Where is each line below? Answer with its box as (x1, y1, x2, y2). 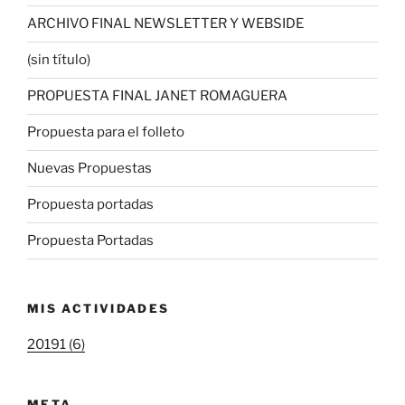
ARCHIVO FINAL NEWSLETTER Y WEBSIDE (27, 15, 304, 33)
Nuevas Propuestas (27, 160, 152, 177)
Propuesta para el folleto (27, 124, 184, 141)
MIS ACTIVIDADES (27, 300, 170, 316)
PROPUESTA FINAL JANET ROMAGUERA (27, 88, 287, 105)
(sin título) (27, 52, 90, 69)
